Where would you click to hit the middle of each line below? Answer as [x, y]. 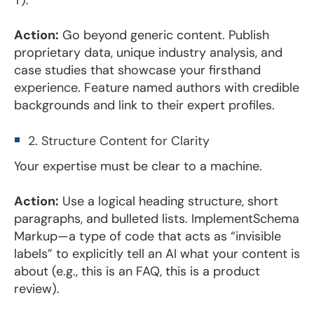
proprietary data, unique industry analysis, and [148, 52]
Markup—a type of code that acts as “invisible [148, 236]
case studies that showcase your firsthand [137, 70]
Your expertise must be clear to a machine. [138, 166]
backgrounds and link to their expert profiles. [144, 105]
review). [37, 288]
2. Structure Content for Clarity [119, 141]
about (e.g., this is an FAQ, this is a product [137, 271]
